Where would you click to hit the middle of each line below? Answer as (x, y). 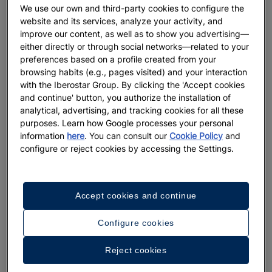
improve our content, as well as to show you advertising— (135, 33)
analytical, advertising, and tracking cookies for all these (132, 110)
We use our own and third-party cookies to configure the (132, 8)
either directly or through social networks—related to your (135, 46)
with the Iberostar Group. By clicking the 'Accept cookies (133, 84)
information (44, 135)
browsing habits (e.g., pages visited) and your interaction (134, 72)
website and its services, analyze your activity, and (122, 21)
